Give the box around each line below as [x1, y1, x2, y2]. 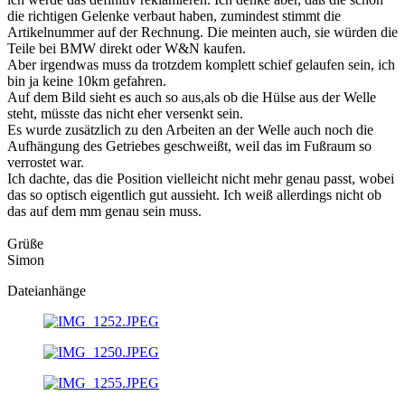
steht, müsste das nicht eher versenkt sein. [7, 105, 243, 121]
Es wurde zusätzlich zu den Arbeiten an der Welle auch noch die [7, 121, 373, 137]
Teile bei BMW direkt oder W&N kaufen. [7, 40, 246, 56]
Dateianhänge [7, 282, 86, 298]
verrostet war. [7, 154, 84, 170]
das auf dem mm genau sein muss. [7, 202, 202, 219]
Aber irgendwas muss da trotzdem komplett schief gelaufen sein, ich [7, 56, 395, 72]
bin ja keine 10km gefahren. [7, 72, 166, 89]
